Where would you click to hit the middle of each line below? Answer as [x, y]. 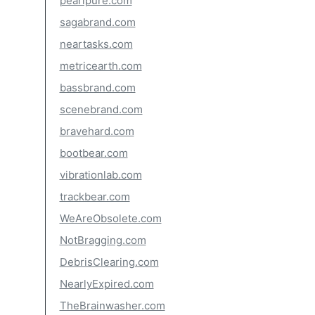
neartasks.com [96, 44]
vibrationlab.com [101, 175]
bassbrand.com [97, 88]
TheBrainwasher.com [112, 306]
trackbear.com [95, 197]
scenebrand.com [101, 109]
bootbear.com [94, 153]
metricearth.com [101, 66]
